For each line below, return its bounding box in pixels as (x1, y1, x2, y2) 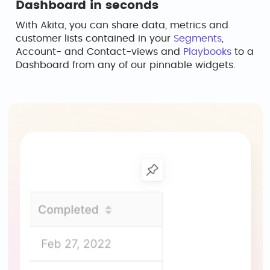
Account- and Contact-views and (16, 47, 183, 57)
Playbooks (183, 47, 231, 57)
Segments (174, 34, 222, 43)
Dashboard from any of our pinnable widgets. (16, 60, 236, 70)
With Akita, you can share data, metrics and (16, 20, 228, 30)
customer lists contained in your (16, 34, 174, 43)
